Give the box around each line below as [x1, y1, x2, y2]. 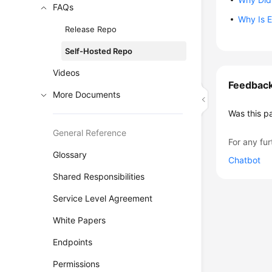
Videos [53, 67, 80, 78]
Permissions [53, 259, 100, 269]
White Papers [53, 215, 106, 225]
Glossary [53, 149, 87, 160]
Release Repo [65, 24, 117, 34]
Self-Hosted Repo [65, 46, 133, 56]
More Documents [53, 89, 121, 100]
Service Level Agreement [53, 193, 153, 203]
